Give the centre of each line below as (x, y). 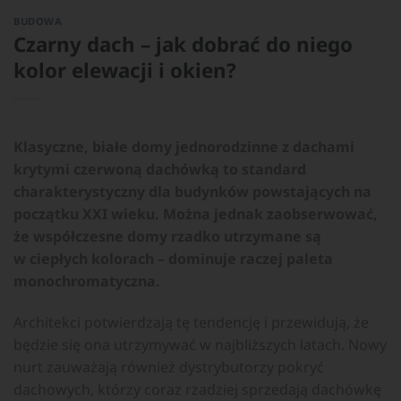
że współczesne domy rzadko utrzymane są (167, 236)
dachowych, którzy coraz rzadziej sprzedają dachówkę (197, 389)
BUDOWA (38, 21)
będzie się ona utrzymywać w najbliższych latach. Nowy (200, 344)
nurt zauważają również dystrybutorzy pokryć (169, 367)
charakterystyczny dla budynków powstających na (192, 191)
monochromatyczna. (87, 281)
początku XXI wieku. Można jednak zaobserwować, (196, 213)
